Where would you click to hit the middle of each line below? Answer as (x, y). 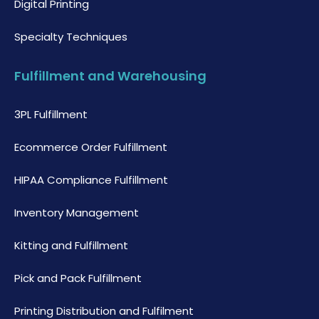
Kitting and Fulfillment (71, 246)
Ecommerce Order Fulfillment (91, 147)
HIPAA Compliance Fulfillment (91, 180)
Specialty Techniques (71, 37)
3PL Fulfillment (51, 115)
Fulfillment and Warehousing (110, 76)
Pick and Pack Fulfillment (78, 278)
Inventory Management (77, 213)
